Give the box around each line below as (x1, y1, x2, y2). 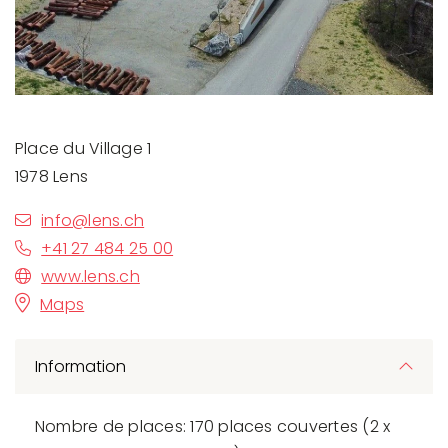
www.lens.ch (41, 265, 140, 289)
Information (35, 355, 126, 379)
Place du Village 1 (15, 137, 152, 161)
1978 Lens (15, 165, 89, 189)
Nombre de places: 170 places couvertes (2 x (35, 415, 391, 439)
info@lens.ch (41, 209, 145, 233)
